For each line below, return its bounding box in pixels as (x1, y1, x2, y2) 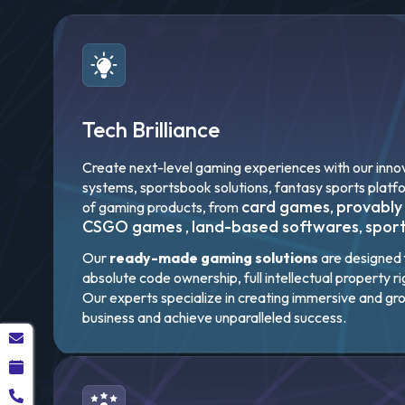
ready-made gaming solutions (109, 249, 318, 267)
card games (241, 196, 330, 217)
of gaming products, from (82, 198, 239, 216)
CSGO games (82, 216, 183, 237)
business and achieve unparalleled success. (82, 308, 346, 326)
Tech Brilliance (82, 116, 220, 143)
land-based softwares (192, 216, 359, 237)
